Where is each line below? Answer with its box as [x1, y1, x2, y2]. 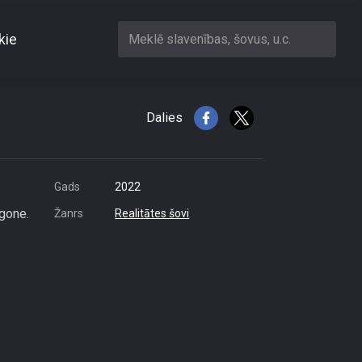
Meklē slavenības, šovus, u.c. [128, 31, 291, 47]
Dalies [146, 110, 183, 125]
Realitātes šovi [115, 207, 190, 220]
